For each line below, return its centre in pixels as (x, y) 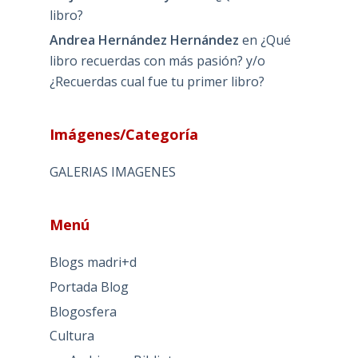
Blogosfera (83, 311)
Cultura (72, 336)
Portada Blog (89, 286)
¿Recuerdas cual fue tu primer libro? (157, 82)
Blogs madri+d (93, 263)
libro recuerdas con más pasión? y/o (157, 61)
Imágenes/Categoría (123, 135)
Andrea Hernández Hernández (144, 40)
